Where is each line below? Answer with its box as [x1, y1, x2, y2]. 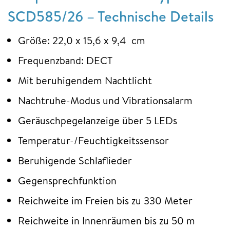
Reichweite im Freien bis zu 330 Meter [18, 194, 193, 208]
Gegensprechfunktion [18, 174, 117, 188]
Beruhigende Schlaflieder [18, 154, 132, 168]
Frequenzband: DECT [18, 53, 112, 68]
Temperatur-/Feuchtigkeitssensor [18, 133, 169, 148]
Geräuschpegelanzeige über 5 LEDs [18, 113, 177, 128]
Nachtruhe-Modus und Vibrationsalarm [18, 93, 193, 108]
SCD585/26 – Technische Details [8, 6, 214, 27]
